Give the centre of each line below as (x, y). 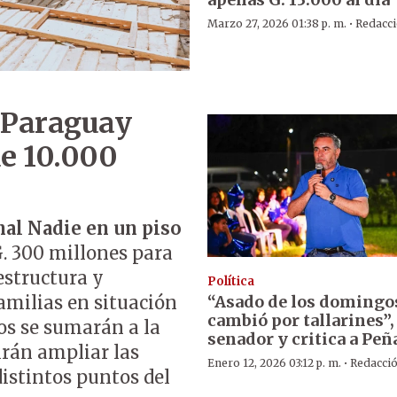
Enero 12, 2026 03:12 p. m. (274, 362)
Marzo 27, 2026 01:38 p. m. (276, 24)
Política (230, 281)
